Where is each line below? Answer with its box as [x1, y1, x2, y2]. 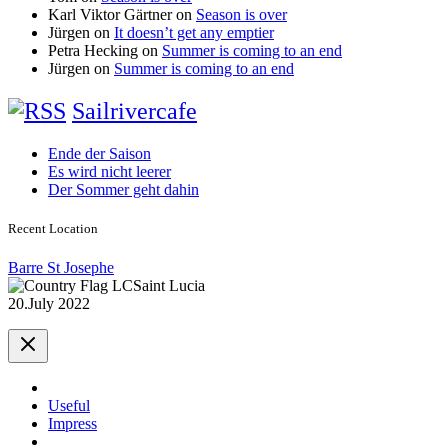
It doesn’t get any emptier [114, 23, 274, 41]
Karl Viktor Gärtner [48, 5, 172, 23]
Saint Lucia [133, 276, 205, 294]
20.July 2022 [8, 294, 90, 312]
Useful [48, 396, 90, 414]
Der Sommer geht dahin [48, 180, 199, 198]
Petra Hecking [48, 41, 138, 59]
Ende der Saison [48, 144, 151, 162]
